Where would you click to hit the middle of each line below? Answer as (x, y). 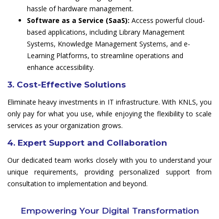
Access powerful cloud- (167, 21)
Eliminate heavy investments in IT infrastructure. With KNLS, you (109, 102)
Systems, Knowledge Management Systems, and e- (109, 44)
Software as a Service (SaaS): (78, 21)
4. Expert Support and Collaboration (87, 143)
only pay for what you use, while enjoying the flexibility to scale (109, 114)
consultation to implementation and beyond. (77, 184)
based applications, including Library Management (106, 32)
